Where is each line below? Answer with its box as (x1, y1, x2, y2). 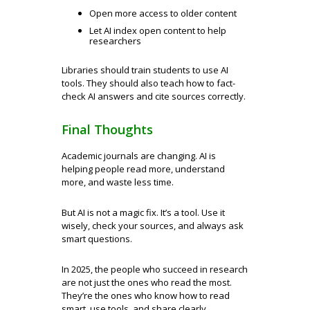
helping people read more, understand (62, 163, 225, 175)
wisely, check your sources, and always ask (62, 219, 244, 232)
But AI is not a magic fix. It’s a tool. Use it (62, 206, 225, 219)
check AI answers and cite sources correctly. (62, 90, 246, 102)
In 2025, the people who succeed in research (62, 263, 248, 275)
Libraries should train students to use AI (62, 64, 228, 76)
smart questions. (62, 232, 132, 245)
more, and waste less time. (62, 176, 174, 188)
